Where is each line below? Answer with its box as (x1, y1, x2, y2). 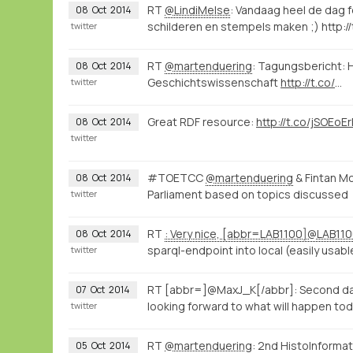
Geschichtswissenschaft (147, 74, 281, 90)
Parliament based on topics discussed (147, 186, 348, 202)
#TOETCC (147, 169, 206, 185)
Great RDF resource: (147, 113, 256, 129)
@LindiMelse (165, 2, 230, 17)
